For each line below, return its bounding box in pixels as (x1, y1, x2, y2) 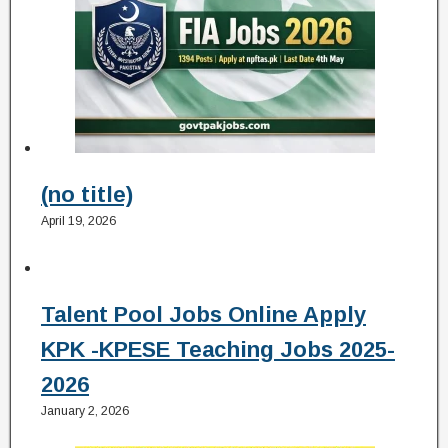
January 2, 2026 (41, 403, 129, 418)
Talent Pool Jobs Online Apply (41, 301, 366, 327)
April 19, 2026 (41, 214, 116, 228)
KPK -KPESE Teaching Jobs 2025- (41, 336, 395, 362)
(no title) (41, 182, 133, 207)
